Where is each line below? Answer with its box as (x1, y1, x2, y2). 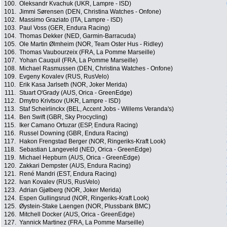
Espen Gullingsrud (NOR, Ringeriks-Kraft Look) (19, 195, 149, 202)
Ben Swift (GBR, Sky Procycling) (19, 113, 107, 121)
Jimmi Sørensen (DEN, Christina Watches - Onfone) (19, 8, 161, 16)
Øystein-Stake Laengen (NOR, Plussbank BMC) (19, 203, 150, 210)
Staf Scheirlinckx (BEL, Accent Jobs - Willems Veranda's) (19, 105, 174, 113)
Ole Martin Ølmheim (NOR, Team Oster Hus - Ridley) (19, 41, 163, 48)
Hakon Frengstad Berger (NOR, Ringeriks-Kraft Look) (19, 138, 166, 145)
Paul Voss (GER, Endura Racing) (19, 24, 110, 32)
